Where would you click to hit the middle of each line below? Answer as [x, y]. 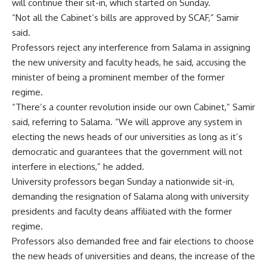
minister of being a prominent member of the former [118, 77]
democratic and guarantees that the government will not [127, 152]
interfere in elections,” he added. [78, 167]
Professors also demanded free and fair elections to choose [133, 241]
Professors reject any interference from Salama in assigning [131, 47]
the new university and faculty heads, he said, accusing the [129, 62]
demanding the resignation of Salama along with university [130, 196]
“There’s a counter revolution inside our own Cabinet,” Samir [133, 107]
